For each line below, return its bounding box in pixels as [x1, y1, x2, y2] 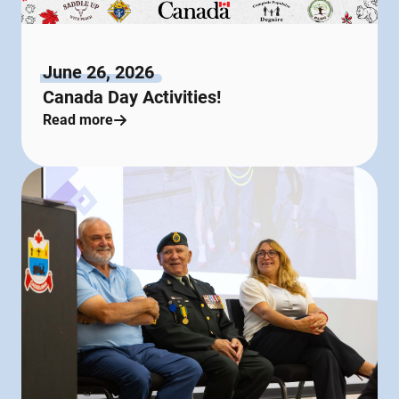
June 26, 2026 [43, 61, 154, 83]
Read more [43, 110, 113, 128]
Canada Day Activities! [43, 85, 221, 108]
